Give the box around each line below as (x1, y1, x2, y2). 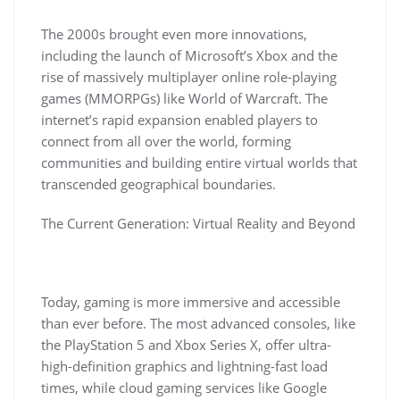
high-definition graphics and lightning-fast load (41, 357, 328, 375)
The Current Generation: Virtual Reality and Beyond (41, 214, 355, 232)
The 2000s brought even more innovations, (41, 25, 307, 43)
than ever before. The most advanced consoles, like (41, 314, 355, 332)
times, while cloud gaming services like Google (41, 379, 327, 396)
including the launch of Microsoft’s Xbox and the (41, 46, 337, 64)
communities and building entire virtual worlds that (41, 154, 357, 171)
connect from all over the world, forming (41, 132, 291, 150)
